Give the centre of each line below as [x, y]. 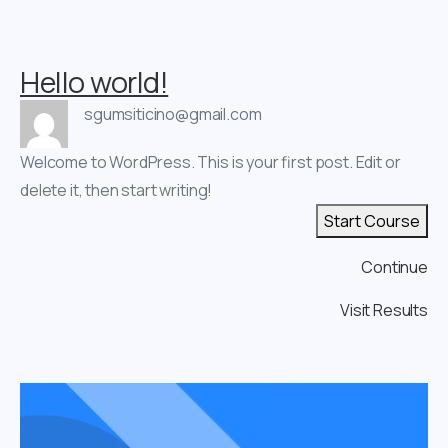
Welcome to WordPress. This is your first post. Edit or [210, 161]
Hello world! [94, 81]
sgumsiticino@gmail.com [173, 113]
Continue [394, 266]
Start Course [372, 220]
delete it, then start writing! [116, 189]
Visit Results [384, 309]
